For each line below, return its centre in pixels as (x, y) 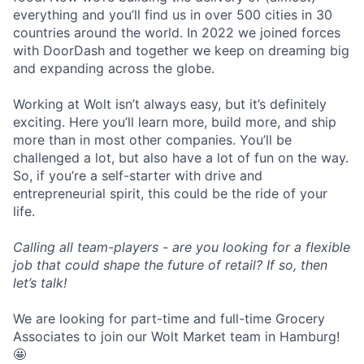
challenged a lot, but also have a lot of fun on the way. (181, 158)
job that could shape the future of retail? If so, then (170, 265)
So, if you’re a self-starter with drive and (138, 175)
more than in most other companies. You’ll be (152, 140)
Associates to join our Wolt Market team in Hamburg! (176, 336)
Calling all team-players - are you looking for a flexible (182, 247)
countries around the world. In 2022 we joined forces (177, 32)
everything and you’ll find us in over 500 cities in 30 (173, 15)
